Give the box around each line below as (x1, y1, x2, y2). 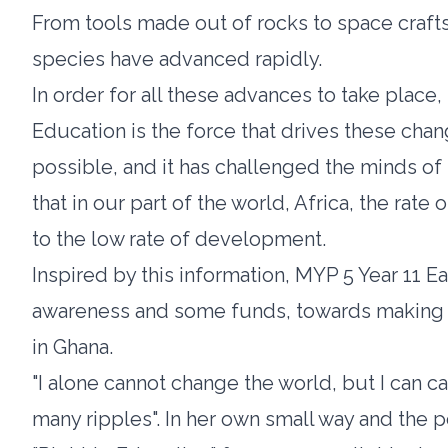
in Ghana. (32, 335, 113, 359)
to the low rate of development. (32, 227, 326, 251)
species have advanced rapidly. (32, 47, 322, 71)
